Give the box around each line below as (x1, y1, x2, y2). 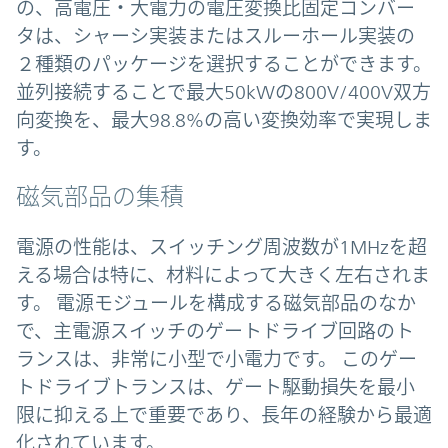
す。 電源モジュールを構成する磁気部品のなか (16, 292, 416, 315)
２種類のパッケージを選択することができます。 (16, 53, 432, 76)
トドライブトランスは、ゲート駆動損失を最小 (16, 376, 415, 399)
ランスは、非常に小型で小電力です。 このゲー (16, 348, 417, 371)
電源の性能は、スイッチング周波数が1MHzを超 (16, 236, 427, 259)
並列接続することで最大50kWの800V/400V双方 (16, 81, 431, 104)
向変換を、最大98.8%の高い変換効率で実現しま (16, 109, 432, 132)
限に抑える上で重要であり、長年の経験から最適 (16, 404, 432, 427)
